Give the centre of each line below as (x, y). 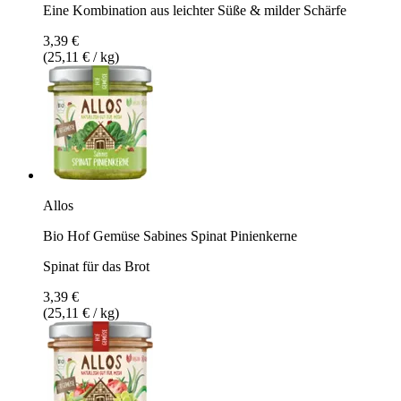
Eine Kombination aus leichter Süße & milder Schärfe (195, 10)
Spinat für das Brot (96, 266)
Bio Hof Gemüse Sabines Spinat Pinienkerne (170, 235)
